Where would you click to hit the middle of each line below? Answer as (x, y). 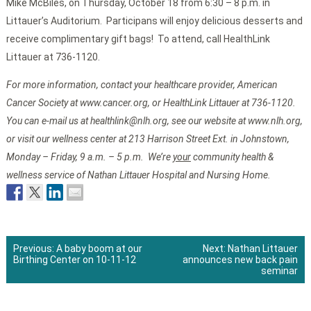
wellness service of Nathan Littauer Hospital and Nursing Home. (138, 175)
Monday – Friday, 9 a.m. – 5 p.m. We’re (89, 157)
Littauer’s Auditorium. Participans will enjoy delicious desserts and (154, 21)
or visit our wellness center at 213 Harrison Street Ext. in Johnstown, (148, 139)
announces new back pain (241, 260)
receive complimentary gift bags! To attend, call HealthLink (138, 39)
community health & (232, 157)
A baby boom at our (99, 249)
